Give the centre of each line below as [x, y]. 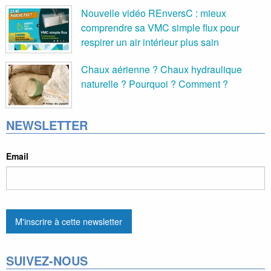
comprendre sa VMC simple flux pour [160, 27]
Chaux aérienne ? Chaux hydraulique [162, 69]
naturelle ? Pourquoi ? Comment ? [155, 83]
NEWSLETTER [47, 125]
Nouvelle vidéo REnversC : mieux [154, 13]
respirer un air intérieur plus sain [150, 42]
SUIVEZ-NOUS [47, 261]
